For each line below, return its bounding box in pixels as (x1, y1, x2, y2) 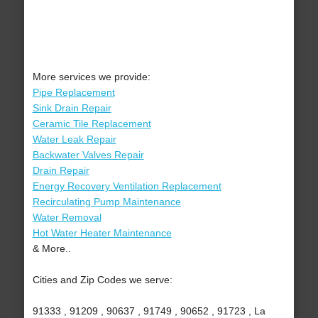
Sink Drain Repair (32, 102, 111, 114)
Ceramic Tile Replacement (32, 118, 151, 130)
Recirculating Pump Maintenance (32, 196, 181, 208)
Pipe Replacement (32, 87, 115, 99)
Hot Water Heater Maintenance (32, 227, 172, 239)
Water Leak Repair (32, 133, 116, 146)
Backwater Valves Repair (32, 149, 144, 161)
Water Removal (32, 212, 102, 224)
